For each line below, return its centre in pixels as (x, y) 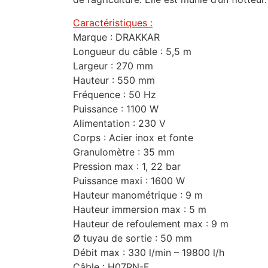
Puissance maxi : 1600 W (129, 180)
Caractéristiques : (113, 22)
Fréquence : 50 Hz (115, 94)
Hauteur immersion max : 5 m (140, 209)
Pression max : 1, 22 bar (127, 166)
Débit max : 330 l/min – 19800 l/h (149, 252)
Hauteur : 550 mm (114, 80)
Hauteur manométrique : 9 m (138, 195)
